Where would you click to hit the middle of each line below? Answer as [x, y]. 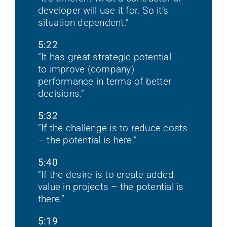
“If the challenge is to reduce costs [113, 128]
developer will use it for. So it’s [103, 11]
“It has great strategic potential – [109, 57]
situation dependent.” [83, 23]
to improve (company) [86, 69]
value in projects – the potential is [111, 187]
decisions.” [61, 94]
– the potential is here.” [87, 140]
